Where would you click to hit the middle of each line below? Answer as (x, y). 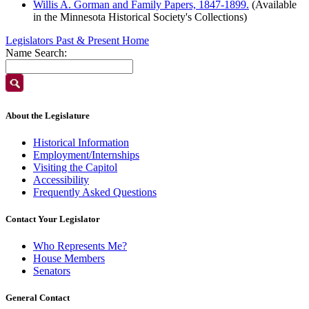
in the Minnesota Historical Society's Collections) (140, 17)
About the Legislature (48, 115)
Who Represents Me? (80, 246)
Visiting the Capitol (75, 167)
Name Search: (36, 53)
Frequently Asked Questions (95, 192)
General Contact (38, 298)
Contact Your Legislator (53, 219)
